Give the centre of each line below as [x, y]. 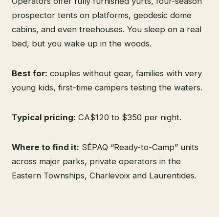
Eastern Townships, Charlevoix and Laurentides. [104, 175]
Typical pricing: [44, 117]
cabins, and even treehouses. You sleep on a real [107, 29]
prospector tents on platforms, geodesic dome [102, 15]
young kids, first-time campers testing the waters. [107, 87]
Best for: [30, 73]
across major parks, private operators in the [96, 161]
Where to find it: [45, 147]
